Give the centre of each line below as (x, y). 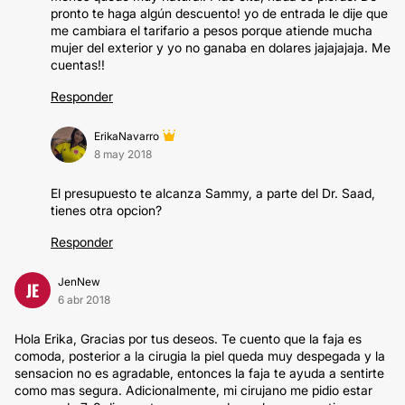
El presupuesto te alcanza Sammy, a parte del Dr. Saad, (213, 193)
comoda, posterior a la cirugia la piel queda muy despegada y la (200, 356)
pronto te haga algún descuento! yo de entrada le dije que (219, 13)
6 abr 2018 (84, 300)
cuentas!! (78, 65)
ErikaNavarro (127, 136)
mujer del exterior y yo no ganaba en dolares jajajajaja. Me (221, 47)
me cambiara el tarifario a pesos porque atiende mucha (212, 30)
